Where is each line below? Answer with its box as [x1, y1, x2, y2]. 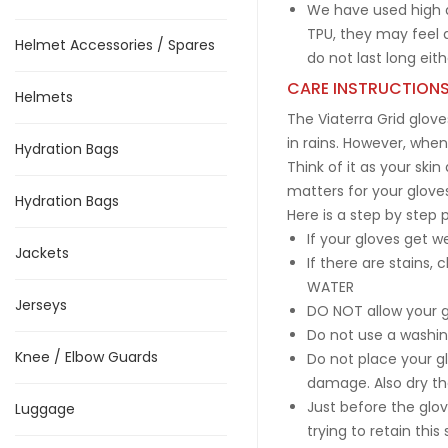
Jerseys [15, 295, 67, 315]
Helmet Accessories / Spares [15, 35, 215, 55]
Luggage [15, 399, 75, 419]
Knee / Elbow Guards [15, 347, 158, 367]
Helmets [15, 87, 73, 107]
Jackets [15, 243, 69, 263]
